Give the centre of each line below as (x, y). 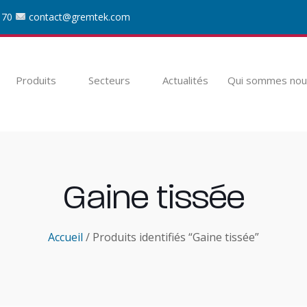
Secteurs (109, 80)
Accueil (65, 237)
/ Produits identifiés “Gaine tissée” (171, 237)
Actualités (185, 80)
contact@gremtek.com (79, 17)
